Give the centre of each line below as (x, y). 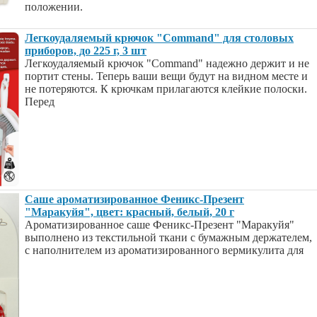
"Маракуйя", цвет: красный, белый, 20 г (129, 212)
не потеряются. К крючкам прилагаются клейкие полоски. (166, 89)
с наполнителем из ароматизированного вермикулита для (164, 250)
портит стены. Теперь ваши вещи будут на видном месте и (166, 76)
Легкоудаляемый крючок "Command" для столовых (159, 38)
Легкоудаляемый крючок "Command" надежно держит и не (167, 63)
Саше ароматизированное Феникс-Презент (134, 199)
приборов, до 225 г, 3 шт (86, 51)
